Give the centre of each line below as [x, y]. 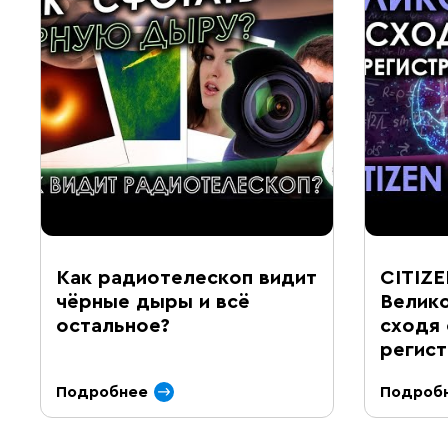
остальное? [113, 326]
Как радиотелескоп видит [186, 278]
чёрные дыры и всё [153, 302]
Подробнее [102, 392]
